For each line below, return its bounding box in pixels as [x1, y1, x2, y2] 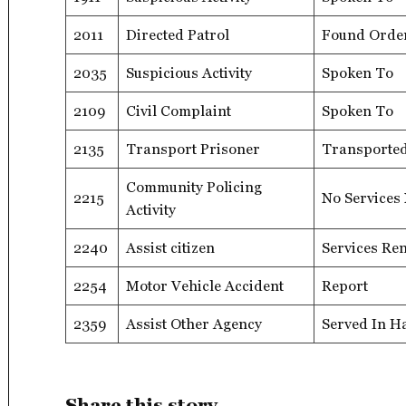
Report [322, 276, 368, 295]
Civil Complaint [126, 101, 231, 120]
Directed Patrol [126, 25, 229, 43]
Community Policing [126, 178, 262, 196]
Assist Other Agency [126, 314, 262, 333]
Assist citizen [126, 238, 215, 256]
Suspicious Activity [126, 63, 252, 82]
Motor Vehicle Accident [126, 276, 284, 295]
